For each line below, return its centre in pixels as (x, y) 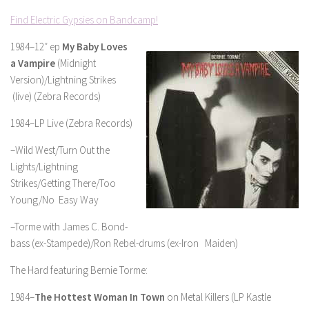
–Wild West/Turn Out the (60, 150)
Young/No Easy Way (54, 200)
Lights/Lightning (44, 167)
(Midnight (76, 63)
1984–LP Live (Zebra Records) (71, 123)
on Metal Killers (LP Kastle (218, 297)
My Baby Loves (95, 47)
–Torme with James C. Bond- (69, 227)
